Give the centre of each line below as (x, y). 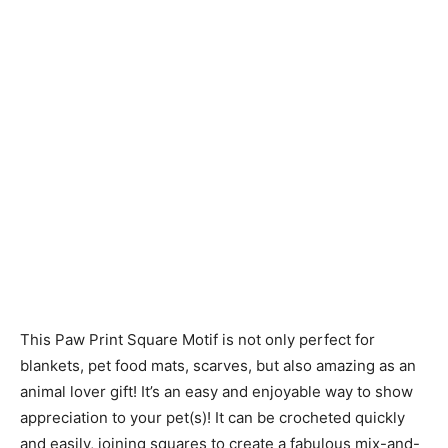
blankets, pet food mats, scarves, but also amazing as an (218, 365)
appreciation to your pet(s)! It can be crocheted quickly (212, 417)
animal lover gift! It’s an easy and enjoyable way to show (216, 391)
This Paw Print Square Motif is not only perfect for (197, 339)
